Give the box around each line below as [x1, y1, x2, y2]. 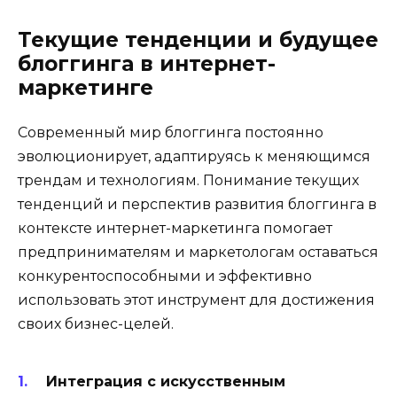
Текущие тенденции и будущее [18, 27, 378, 53]
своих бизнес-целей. [18, 315, 174, 333]
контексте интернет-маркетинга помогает [18, 220, 332, 237]
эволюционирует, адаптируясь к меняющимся [18, 148, 370, 166]
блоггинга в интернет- [18, 51, 276, 77]
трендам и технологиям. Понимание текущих [18, 172, 359, 190]
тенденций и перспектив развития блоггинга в [18, 196, 377, 214]
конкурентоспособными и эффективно [18, 268, 312, 285]
